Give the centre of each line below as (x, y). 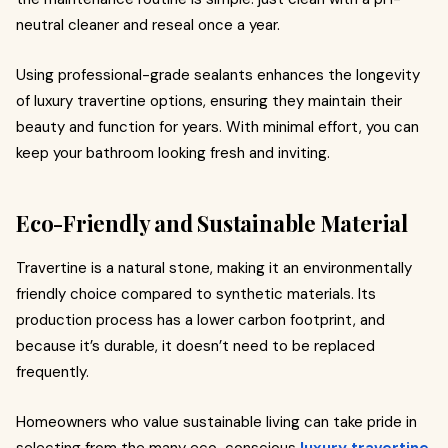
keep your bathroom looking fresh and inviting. (173, 152)
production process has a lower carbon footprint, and (200, 319)
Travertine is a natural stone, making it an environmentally (214, 267)
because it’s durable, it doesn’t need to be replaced (195, 345)
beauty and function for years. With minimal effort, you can (217, 126)
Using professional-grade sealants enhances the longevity (218, 74)
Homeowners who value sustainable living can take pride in (216, 421)
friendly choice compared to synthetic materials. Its (196, 293)
